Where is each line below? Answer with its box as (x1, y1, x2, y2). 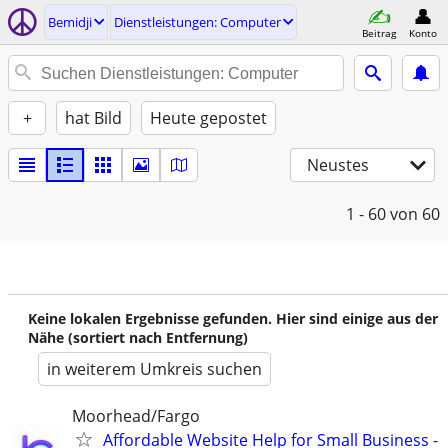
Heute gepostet (150, 107, 267, 129)
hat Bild (65, 107, 122, 129)
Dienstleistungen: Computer (114, 13, 281, 31)
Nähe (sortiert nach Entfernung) (28, 328, 248, 347)
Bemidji (48, 13, 92, 31)
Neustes (307, 154, 369, 176)
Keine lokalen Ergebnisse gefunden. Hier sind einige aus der (28, 309, 438, 328)
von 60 (390, 203, 440, 225)
